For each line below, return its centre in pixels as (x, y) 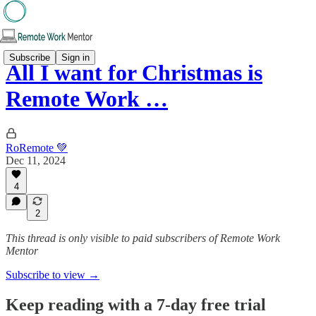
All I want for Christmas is (134, 73)
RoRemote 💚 (37, 147)
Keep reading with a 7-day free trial (136, 304)
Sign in (75, 57)
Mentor (22, 251)
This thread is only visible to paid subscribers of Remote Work (143, 238)
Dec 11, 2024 (36, 160)
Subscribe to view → (53, 275)
